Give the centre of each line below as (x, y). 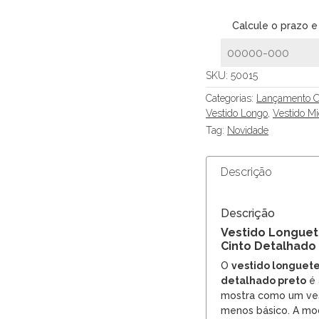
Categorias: (231, 99)
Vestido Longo (237, 114)
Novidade (248, 131)
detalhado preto (263, 281)
